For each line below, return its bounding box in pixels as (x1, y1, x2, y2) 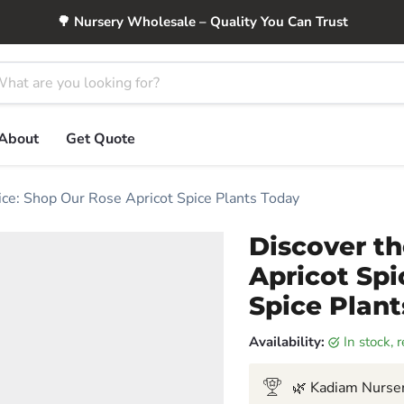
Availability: (248, 333, 325, 351)
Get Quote (66, 129, 135, 149)
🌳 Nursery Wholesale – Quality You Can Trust (56, 13, 348, 31)
